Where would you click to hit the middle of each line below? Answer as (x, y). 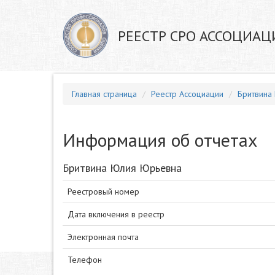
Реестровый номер (103, 192)
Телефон (85, 260)
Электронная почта (103, 237)
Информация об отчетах (160, 140)
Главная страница (104, 94)
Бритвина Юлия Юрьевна (122, 168)
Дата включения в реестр (116, 214)
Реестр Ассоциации (187, 94)
